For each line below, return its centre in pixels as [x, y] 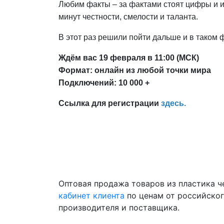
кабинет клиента [91, 195]
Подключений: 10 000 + [104, 82]
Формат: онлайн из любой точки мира [135, 70]
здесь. [173, 103]
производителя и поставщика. [119, 207]
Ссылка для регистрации [110, 103]
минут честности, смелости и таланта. [128, 16]
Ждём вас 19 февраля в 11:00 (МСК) [129, 57]
